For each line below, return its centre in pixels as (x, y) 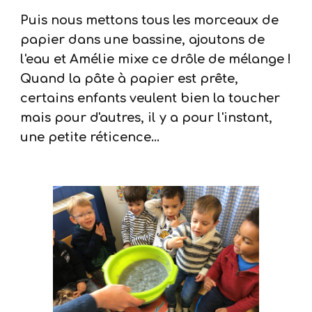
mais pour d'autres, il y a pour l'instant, (147, 118)
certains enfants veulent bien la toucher (150, 98)
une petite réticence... (90, 137)
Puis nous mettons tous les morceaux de (150, 20)
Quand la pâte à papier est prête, (130, 79)
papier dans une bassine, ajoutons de (143, 40)
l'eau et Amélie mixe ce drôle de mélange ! (156, 59)
